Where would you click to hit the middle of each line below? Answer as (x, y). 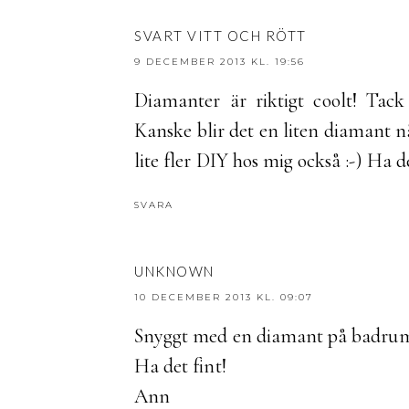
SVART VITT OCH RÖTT (220, 35)
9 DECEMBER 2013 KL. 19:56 (220, 61)
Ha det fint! (180, 366)
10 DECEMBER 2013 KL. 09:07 (224, 297)
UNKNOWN (174, 271)
